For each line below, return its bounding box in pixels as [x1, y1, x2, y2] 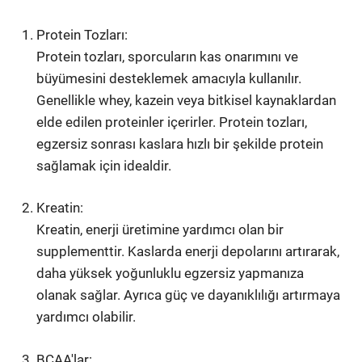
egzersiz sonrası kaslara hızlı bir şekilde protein [36, 135, 324, 152]
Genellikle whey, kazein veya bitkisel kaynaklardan [36, 91, 337, 108]
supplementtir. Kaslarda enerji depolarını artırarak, [36, 243, 340, 259]
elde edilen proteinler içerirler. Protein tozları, [36, 113, 308, 130]
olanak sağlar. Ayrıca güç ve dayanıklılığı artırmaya [36, 287, 341, 303]
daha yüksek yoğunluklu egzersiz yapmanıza [36, 265, 305, 281]
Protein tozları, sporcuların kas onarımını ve [36, 48, 299, 65]
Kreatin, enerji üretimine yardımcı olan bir [36, 221, 284, 238]
